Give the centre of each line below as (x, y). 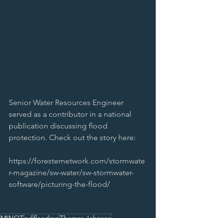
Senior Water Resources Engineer (67, 103)
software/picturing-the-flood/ (59, 184)
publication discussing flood (59, 126)
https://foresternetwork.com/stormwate (77, 161)
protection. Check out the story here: (72, 138)
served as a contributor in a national (71, 114)
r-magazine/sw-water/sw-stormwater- (71, 173)
